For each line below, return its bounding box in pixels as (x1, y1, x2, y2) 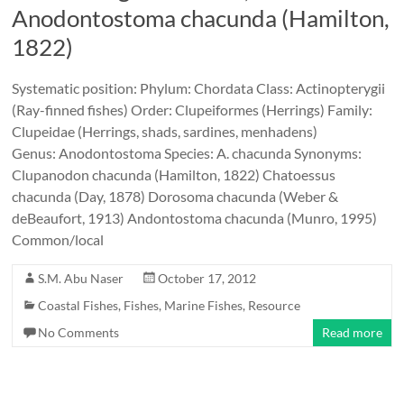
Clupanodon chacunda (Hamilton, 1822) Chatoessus (12, 166, 336, 183)
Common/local (12, 231, 105, 248)
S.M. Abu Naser (38, 271, 124, 286)
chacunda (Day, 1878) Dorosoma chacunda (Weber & (12, 188, 339, 205)
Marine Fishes (164, 298, 243, 313)
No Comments (38, 325, 120, 340)
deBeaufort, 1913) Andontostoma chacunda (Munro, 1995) (12, 209, 378, 226)
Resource (248, 298, 301, 313)
